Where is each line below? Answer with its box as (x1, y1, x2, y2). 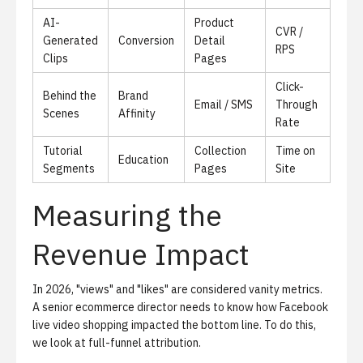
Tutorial (43, 143, 83, 158)
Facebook (280, 300, 328, 314)
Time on (275, 143, 315, 158)
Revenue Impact (32, 235, 250, 273)
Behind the (43, 88, 96, 103)
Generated (43, 33, 98, 48)
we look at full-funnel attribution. (32, 335, 201, 350)
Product (194, 15, 234, 30)
